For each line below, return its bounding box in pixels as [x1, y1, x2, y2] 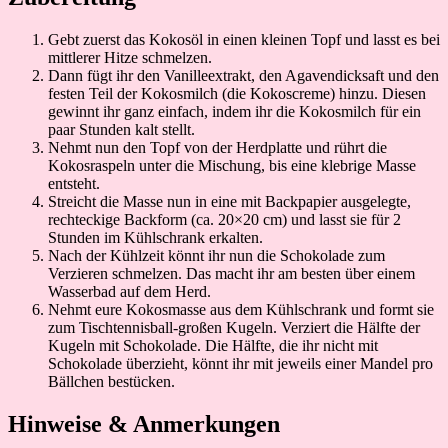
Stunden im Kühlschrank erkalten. [48, 228, 263, 246]
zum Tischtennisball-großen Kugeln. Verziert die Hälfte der [48, 318, 420, 336]
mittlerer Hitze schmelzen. [48, 48, 212, 66]
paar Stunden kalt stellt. [48, 120, 195, 138]
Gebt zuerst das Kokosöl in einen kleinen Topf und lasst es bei [48, 30, 440, 48]
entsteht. [48, 174, 100, 192]
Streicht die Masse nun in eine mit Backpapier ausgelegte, [48, 192, 411, 210]
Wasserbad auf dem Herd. [48, 282, 211, 300]
